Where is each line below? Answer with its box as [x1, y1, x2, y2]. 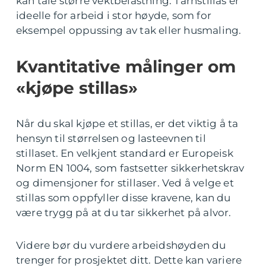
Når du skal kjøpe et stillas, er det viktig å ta [16, 118, 239, 129]
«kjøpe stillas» [16, 78, 138, 98]
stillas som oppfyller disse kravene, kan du [16, 192, 231, 204]
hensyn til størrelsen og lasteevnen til [16, 132, 206, 144]
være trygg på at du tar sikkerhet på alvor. [16, 207, 232, 218]
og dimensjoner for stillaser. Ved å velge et [16, 177, 234, 189]
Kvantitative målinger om [16, 56, 236, 77]
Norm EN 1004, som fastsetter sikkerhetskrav [16, 162, 245, 174]
